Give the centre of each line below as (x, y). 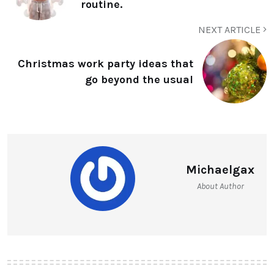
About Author (220, 187)
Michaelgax (220, 170)
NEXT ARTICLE (231, 30)
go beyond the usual (139, 79)
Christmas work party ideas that (106, 63)
